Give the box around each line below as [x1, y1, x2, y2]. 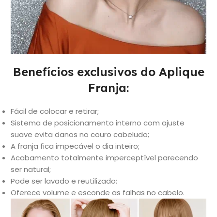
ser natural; [11, 164, 51, 175]
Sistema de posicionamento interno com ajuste [11, 118, 185, 128]
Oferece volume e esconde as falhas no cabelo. [11, 187, 185, 198]
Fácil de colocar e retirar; [11, 106, 99, 117]
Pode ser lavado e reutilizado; [11, 176, 117, 186]
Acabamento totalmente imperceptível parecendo [11, 153, 198, 163]
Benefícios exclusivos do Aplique [13, 64, 204, 79]
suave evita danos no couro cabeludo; [11, 129, 149, 140]
